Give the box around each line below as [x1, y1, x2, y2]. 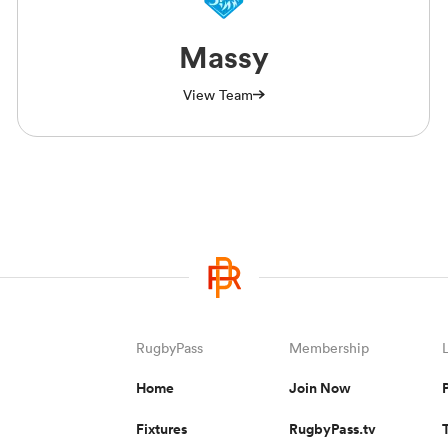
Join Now [289, 377, 351, 398]
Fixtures [135, 418, 187, 439]
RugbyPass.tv [289, 418, 376, 439]
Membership [289, 338, 369, 357]
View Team [182, 85, 253, 104]
